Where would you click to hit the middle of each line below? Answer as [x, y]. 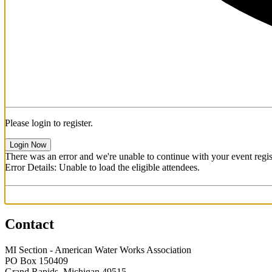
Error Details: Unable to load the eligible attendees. [102, 167]
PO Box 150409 [36, 260]
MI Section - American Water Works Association [98, 250]
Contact [29, 224]
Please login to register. [49, 123]
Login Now [28, 144]
